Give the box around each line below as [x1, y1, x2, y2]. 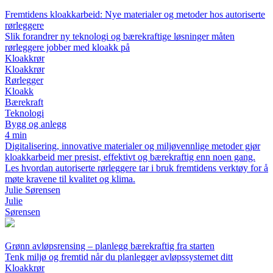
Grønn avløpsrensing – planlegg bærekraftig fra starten [5, 241, 214, 252]
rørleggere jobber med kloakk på [5, 42, 130, 53]
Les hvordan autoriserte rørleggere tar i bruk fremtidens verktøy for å [5, 163, 268, 174]
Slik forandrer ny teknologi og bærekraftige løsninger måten [5, 31, 235, 42]
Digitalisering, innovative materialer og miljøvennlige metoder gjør [5, 141, 260, 152]
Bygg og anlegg [5, 119, 66, 130]
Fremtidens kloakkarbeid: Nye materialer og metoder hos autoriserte [5, 9, 265, 20]
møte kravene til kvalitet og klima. [5, 174, 135, 185]
